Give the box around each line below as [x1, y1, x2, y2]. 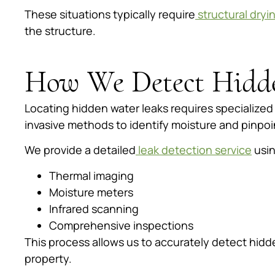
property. [25, 250, 72, 266]
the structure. [25, 23, 96, 38]
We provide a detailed [25, 142, 136, 158]
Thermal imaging [49, 168, 134, 183]
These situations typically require [25, 6, 195, 21]
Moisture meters [49, 184, 133, 199]
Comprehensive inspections [49, 217, 193, 233]
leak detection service [138, 142, 252, 158]
